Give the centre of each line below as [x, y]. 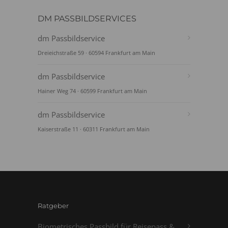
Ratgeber [53, 206]
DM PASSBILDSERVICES [87, 19]
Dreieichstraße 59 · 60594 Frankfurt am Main [96, 53]
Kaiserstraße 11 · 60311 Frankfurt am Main [94, 129]
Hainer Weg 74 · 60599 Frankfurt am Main [92, 91]
